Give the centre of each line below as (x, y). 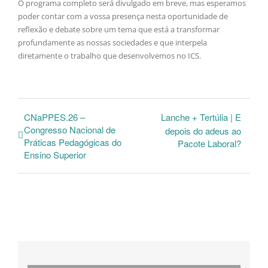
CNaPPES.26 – (54, 117)
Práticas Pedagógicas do (73, 142)
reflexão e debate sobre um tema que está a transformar (119, 30)
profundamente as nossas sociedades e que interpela (112, 43)
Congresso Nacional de (70, 130)
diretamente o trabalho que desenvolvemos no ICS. (109, 56)
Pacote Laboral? (209, 144)
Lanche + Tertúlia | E (201, 117)
